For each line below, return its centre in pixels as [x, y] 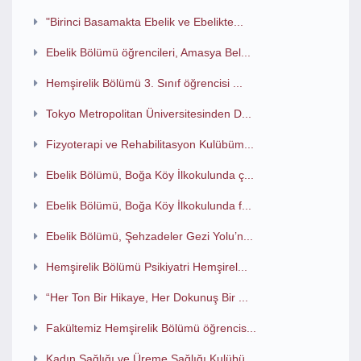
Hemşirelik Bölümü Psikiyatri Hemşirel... [146, 267]
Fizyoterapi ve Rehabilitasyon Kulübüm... [149, 144]
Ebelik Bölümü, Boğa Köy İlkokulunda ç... [149, 175]
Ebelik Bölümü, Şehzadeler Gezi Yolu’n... [149, 236]
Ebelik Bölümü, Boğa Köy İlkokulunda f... [148, 205]
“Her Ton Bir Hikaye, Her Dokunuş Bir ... [147, 297]
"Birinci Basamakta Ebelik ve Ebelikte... [144, 22]
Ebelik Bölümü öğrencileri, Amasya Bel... [148, 52]
